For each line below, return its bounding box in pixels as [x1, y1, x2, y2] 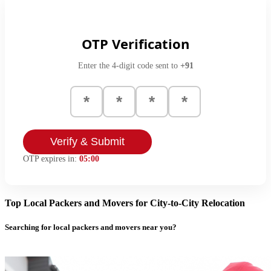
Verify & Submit [50, 135, 125, 148]
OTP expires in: [23, 154, 79, 164]
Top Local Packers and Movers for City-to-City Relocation [5, 198, 245, 209]
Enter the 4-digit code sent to [77, 61, 180, 71]
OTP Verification [82, 34, 189, 53]
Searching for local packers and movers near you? [5, 222, 177, 232]
